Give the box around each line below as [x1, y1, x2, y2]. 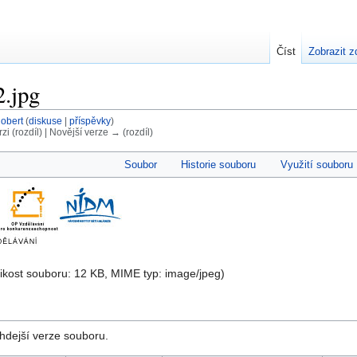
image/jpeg [165, 267, 221, 280]
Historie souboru [181, 158, 257, 171]
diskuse [28, 116, 62, 127]
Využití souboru [280, 158, 353, 171]
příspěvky [69, 116, 111, 127]
